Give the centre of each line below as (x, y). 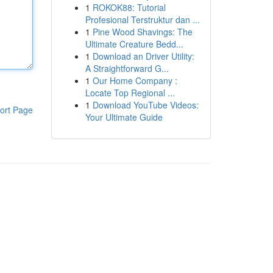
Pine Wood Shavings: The (142, 32)
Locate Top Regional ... (130, 93)
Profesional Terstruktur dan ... (142, 19)
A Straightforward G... (127, 68)
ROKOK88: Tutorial (129, 7)
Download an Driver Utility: (143, 56)
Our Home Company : (135, 80)
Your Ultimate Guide (124, 117)
